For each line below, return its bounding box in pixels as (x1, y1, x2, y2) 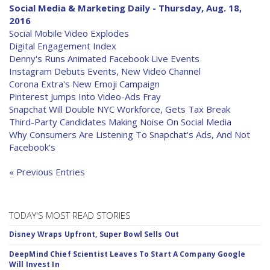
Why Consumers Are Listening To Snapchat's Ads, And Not (9, 128, 250, 140)
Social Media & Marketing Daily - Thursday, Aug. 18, (9, 2, 242, 14)
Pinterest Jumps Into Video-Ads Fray (9, 90, 161, 102)
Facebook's (9, 141, 55, 153)
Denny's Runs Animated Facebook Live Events (9, 52, 199, 64)
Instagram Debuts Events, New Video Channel (9, 65, 201, 77)
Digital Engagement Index (9, 40, 116, 52)
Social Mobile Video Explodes (9, 27, 129, 39)
